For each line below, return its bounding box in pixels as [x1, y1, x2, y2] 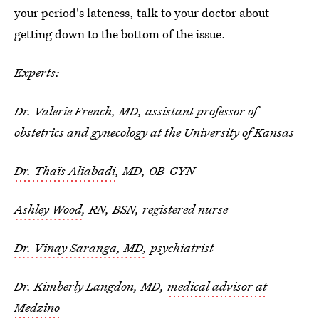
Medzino [14, 299, 60, 315]
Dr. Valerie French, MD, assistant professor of [14, 103, 257, 119]
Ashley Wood [14, 201, 82, 217]
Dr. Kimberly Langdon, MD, [14, 278, 167, 294]
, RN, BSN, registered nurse [82, 201, 228, 217]
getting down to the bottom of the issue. [14, 26, 226, 42]
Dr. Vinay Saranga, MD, [14, 239, 147, 256]
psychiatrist [147, 239, 214, 256]
